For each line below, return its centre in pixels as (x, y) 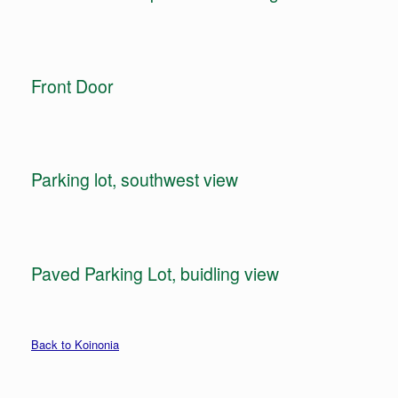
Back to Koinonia (75, 344)
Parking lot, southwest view (135, 179)
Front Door (72, 86)
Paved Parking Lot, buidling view (155, 273)
